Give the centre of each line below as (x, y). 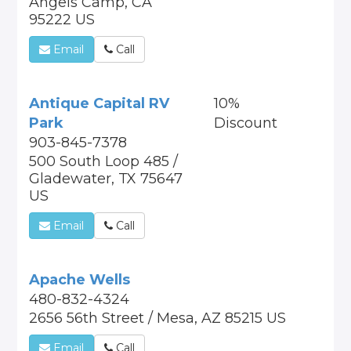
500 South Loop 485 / (104, 161)
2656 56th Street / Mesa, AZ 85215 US (158, 318)
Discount (245, 123)
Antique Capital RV (100, 103)
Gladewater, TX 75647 (106, 179)
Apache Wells (80, 280)
